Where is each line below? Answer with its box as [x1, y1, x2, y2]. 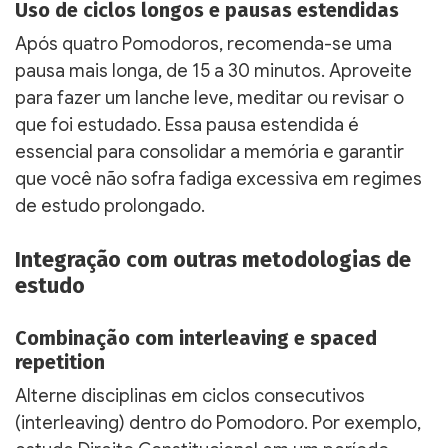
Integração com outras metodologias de [15, 246, 411, 273]
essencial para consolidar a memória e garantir [15, 140, 404, 163]
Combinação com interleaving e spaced [15, 325, 377, 350]
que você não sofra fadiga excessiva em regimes [15, 167, 422, 190]
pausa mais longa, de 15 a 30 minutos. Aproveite [15, 59, 412, 82]
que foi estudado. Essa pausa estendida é [15, 113, 359, 136]
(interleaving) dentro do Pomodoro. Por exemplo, [15, 411, 421, 434]
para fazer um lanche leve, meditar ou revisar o [15, 86, 404, 109]
